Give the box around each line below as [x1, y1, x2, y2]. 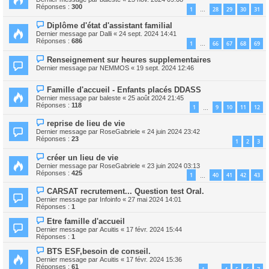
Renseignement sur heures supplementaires [47, 55, 211, 64]
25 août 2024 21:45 [128, 94, 184, 101]
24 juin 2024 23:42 [147, 128, 200, 136]
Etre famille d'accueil [47, 217, 125, 226]
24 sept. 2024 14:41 [119, 29, 177, 37]
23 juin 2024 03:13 [147, 162, 200, 169]
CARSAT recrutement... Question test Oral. [47, 187, 205, 196]
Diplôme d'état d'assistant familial [47, 20, 173, 30]
